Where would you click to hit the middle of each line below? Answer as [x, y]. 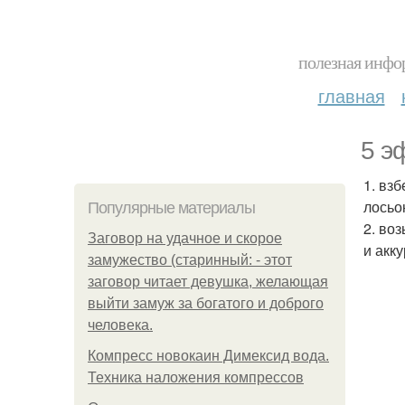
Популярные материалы [171, 208]
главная [351, 95]
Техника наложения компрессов [196, 377]
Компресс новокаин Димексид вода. [208, 356]
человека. [120, 325]
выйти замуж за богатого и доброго [206, 303]
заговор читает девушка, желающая [208, 282]
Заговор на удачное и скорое [185, 238]
